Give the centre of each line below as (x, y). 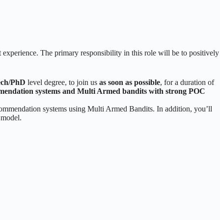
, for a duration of (187, 82)
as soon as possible (130, 82)
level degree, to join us (63, 82)
